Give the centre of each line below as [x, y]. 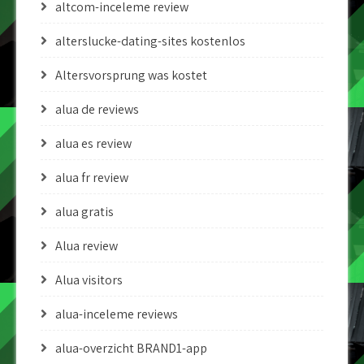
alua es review [93, 143]
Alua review [87, 246]
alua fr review [92, 178]
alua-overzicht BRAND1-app [131, 348]
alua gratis [84, 212]
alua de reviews [97, 109]
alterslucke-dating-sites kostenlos [150, 41]
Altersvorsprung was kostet [131, 75]
